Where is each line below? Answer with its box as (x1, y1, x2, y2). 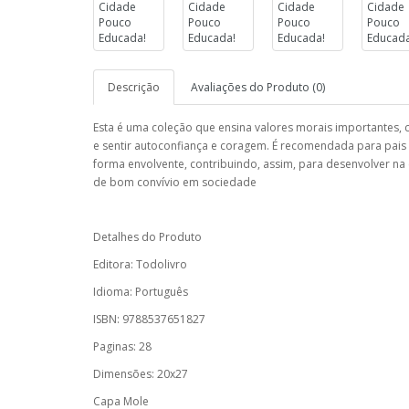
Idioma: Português (93, 284, 188, 299)
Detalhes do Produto (93, 229, 202, 245)
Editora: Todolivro (93, 257, 187, 272)
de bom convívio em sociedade (93, 174, 262, 190)
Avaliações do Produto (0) (191, 79, 325, 95)
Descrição (108, 79, 160, 95)
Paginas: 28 (93, 339, 152, 354)
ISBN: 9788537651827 (93, 311, 205, 327)
